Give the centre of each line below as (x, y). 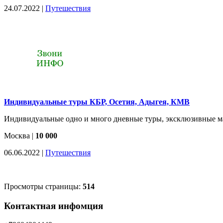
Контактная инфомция (54, 206)
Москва (17, 135)
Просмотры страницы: (43, 186)
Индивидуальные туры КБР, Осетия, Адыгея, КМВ (97, 102)
